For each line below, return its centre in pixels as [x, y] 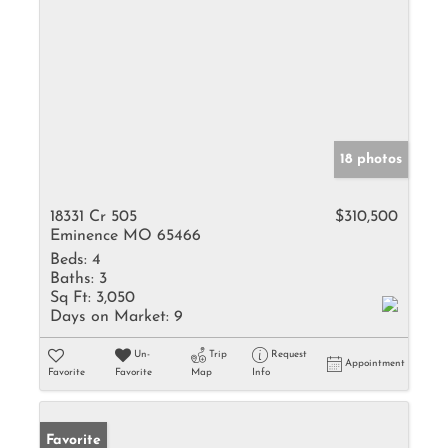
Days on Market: [109, 317]
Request [288, 354]
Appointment [375, 363]
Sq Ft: [70, 298]
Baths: [72, 279]
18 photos [371, 159]
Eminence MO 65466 [125, 236]
